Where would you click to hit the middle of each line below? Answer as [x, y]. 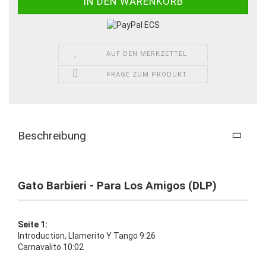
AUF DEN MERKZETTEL [147, 53]
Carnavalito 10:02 [51, 247]
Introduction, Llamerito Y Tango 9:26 [87, 235]
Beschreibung [52, 135]
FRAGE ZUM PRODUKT [147, 74]
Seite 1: [33, 224]
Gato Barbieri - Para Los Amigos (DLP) [117, 185]
